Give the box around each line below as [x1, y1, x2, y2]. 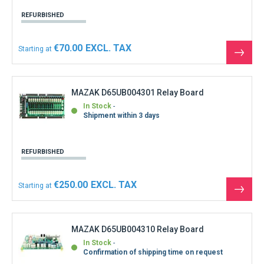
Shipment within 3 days [83, 111, 160, 120]
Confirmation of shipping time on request [83, 248, 223, 257]
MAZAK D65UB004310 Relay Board [71, 225, 204, 235]
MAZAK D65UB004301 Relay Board [71, 88, 204, 98]
